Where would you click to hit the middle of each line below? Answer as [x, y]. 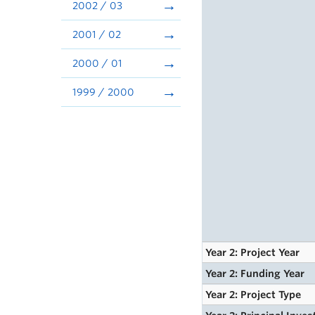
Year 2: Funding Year [255, 274]
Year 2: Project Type [253, 295]
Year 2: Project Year [253, 252]
